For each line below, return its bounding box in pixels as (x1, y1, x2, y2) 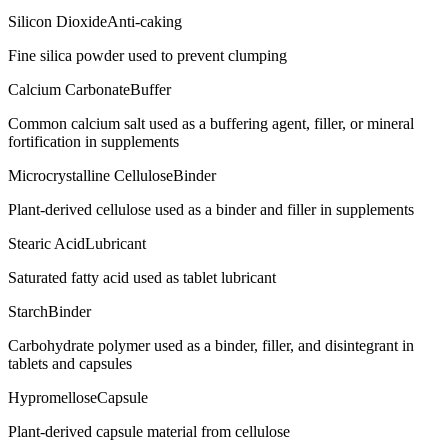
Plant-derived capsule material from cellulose (8, 422, 290, 440)
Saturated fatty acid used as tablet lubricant (8, 268, 276, 286)
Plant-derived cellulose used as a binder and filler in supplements (8, 200, 414, 218)
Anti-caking (107, 12, 182, 30)
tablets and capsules (8, 354, 132, 372)
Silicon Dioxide (8, 12, 107, 30)
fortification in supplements (8, 132, 179, 150)
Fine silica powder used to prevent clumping (8, 46, 287, 64)
